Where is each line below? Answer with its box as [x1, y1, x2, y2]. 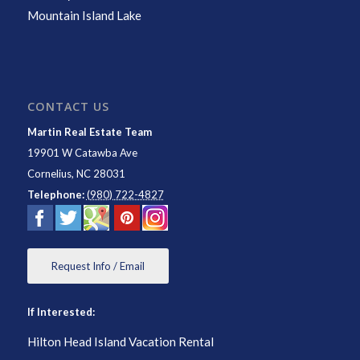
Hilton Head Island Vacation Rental [27, 334, 214, 350]
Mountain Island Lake [27, 7, 141, 22]
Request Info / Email [51, 260, 145, 273]
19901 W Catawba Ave [27, 146, 140, 160]
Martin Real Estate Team [27, 125, 152, 139]
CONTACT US [27, 99, 109, 115]
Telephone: [27, 188, 84, 202]
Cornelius [27, 167, 72, 181]
